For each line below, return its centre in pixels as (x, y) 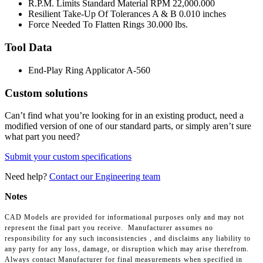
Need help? (27, 177)
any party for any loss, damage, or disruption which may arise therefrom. (127, 249)
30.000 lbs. (167, 25)
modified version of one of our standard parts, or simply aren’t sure (128, 126)
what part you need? (42, 137)
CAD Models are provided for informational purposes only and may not (124, 218)
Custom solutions (46, 93)
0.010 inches (203, 14)
